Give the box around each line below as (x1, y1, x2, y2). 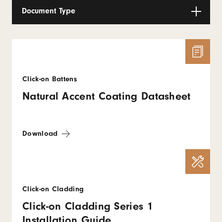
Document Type (22, 6, 75, 15)
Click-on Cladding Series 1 (22, 200, 153, 213)
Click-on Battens (22, 75, 77, 83)
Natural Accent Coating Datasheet (22, 90, 191, 103)
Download (22, 129, 58, 138)
